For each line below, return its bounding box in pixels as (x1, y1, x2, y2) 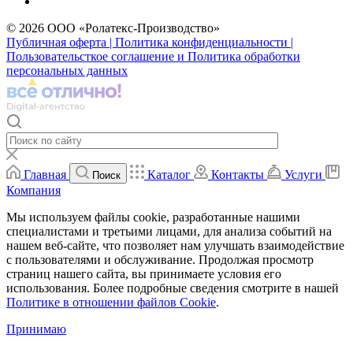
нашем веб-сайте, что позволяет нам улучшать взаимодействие (6, 239, 344, 253)
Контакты (211, 168, 264, 182)
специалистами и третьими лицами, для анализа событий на (6, 225, 332, 239)
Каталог (147, 168, 191, 182)
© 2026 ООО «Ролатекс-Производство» (6, 21, 220, 35)
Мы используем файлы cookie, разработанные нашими (6, 210, 300, 225)
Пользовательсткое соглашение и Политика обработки (6, 50, 300, 64)
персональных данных (6, 64, 128, 78)
